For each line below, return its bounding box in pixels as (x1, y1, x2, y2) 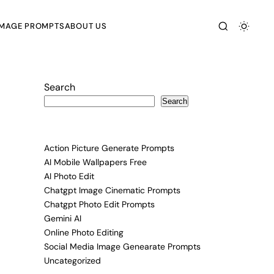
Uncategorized (44, 255, 101, 266)
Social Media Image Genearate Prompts (44, 241, 201, 252)
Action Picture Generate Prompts (44, 143, 174, 154)
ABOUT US (64, 20, 107, 31)
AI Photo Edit (44, 171, 94, 182)
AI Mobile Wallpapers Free (44, 157, 147, 168)
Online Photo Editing (44, 227, 124, 238)
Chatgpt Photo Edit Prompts (44, 199, 155, 210)
